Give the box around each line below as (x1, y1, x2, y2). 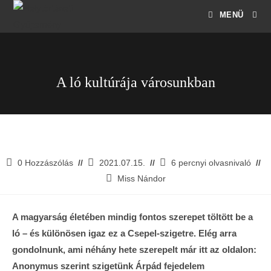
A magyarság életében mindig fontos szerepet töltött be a (12, 211, 253, 222)
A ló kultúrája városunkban (56, 74, 215, 90)
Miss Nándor (117, 174, 166, 183)
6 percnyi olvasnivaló (171, 158, 251, 168)
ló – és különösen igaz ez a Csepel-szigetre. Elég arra (12, 227, 237, 238)
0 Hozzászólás (17, 158, 73, 168)
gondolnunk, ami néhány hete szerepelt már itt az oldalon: (12, 244, 256, 255)
